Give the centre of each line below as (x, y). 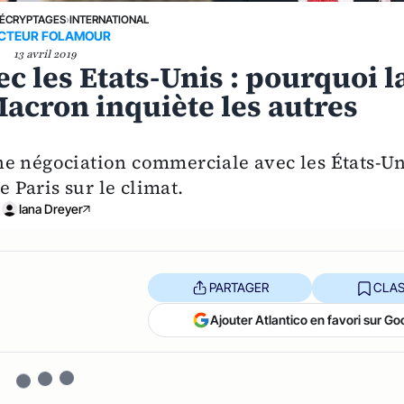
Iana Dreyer (50, 208)
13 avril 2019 (46, 54)
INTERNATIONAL (109, 19)
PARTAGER (239, 287)
